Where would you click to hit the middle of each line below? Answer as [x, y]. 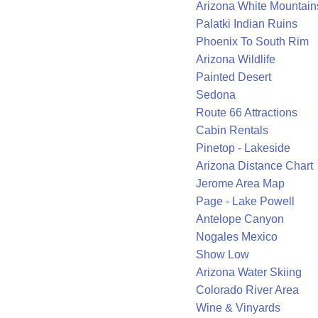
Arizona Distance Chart [254, 166]
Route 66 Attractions [247, 113]
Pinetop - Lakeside [243, 148]
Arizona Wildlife [236, 60]
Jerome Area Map [240, 184]
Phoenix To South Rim [252, 42]
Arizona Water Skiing [249, 273]
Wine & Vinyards [238, 308]
